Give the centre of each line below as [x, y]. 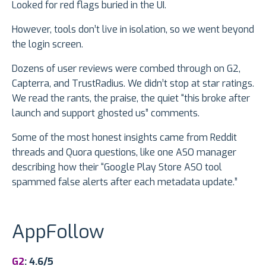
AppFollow [58, 232]
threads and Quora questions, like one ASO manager [124, 153]
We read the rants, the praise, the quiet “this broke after [131, 99]
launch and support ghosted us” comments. [106, 113]
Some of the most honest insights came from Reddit [124, 138]
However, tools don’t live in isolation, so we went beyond [133, 30]
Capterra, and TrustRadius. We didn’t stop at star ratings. [133, 84]
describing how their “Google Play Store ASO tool [117, 167]
